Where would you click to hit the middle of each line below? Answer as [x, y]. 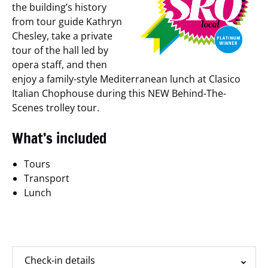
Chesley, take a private [62, 36]
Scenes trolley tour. [56, 108]
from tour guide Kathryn [67, 22]
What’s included [59, 138]
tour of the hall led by [60, 51]
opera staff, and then [60, 65]
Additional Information [134, 223]
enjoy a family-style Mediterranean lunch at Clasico [126, 79]
